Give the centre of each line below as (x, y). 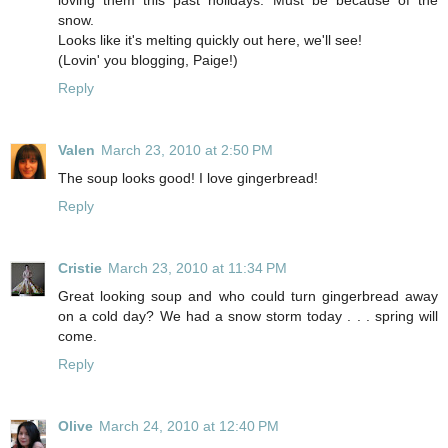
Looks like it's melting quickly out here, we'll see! (210, 39)
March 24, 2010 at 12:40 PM (189, 425)
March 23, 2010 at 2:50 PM (187, 149)
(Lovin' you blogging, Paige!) (148, 59)
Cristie (80, 267)
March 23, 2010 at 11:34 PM (197, 267)
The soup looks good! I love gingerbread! (188, 177)
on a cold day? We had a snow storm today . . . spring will (248, 315)
